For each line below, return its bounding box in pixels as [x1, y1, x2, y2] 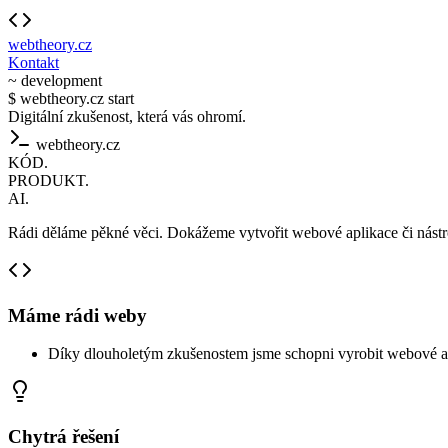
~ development [8, 72, 102, 89]
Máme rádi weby [8, 304, 147, 326]
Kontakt [8, 54, 59, 71]
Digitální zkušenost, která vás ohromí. [8, 108, 246, 125]
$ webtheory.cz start [8, 90, 134, 107]
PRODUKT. [8, 172, 89, 189]
